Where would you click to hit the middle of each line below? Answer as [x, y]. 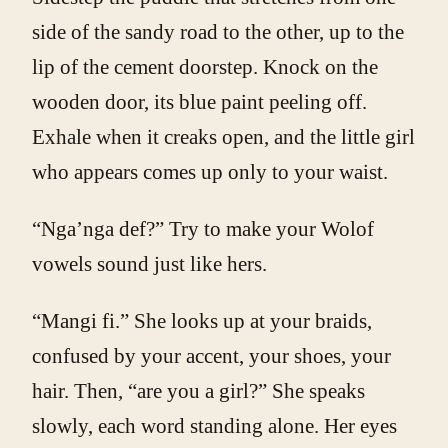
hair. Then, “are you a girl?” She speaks [198, 390]
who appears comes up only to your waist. [212, 171]
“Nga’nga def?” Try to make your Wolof [203, 228]
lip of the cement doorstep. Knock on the [205, 66]
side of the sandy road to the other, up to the [218, 31]
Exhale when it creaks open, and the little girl [223, 136]
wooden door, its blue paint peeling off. [199, 101]
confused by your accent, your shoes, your [211, 355]
